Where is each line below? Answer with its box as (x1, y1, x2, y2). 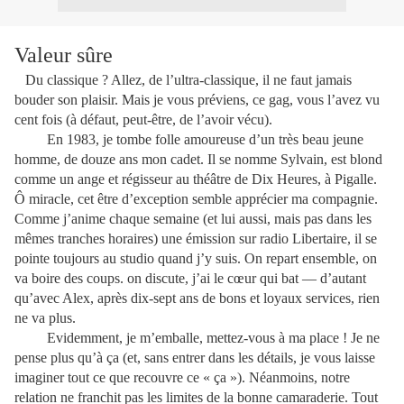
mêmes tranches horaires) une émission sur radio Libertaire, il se (14, 231, 377, 246)
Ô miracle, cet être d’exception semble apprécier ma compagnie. (14, 191, 378, 207)
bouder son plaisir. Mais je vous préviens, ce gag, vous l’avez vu (14, 92, 380, 107)
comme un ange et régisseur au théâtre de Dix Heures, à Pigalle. (14, 171, 377, 187)
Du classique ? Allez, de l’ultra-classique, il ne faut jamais (25, 72, 352, 87)
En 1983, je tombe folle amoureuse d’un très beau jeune (47, 132, 363, 147)
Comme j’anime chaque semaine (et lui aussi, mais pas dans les (14, 211, 372, 226)
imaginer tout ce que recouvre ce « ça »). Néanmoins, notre (14, 370, 350, 385)
